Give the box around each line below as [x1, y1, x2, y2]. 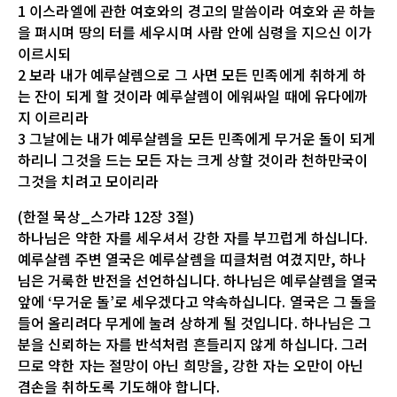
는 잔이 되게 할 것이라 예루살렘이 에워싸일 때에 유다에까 [18, 84, 369, 106]
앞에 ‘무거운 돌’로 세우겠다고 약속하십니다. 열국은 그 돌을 [18, 290, 378, 312]
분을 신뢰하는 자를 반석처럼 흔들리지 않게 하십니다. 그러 [18, 332, 369, 354]
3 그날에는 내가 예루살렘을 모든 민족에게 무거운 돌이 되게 [18, 127, 377, 149]
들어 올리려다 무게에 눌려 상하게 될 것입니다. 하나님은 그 [18, 311, 372, 333]
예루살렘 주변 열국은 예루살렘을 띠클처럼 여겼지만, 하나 [18, 247, 367, 269]
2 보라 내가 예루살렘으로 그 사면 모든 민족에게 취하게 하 [18, 63, 367, 85]
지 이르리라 [18, 105, 89, 128]
